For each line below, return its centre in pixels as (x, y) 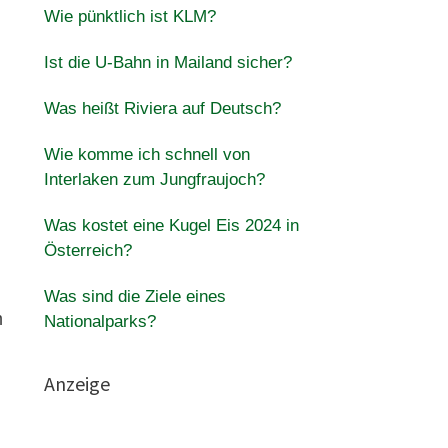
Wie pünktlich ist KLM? (129, 16)
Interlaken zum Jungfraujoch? (154, 179)
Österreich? (87, 250)
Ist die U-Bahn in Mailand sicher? (167, 62)
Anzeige (76, 383)
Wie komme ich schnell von (146, 154)
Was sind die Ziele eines (134, 296)
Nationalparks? (99, 321)
